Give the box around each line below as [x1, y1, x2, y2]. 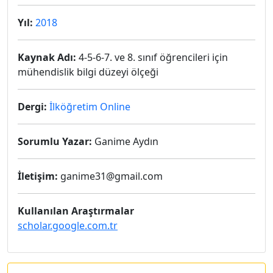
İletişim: [18, 169, 58, 183]
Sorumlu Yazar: [18, 135, 92, 148]
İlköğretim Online [49, 100, 130, 113]
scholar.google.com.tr [18, 219, 118, 232]
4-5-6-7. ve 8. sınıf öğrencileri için [76, 51, 228, 64]
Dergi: [18, 100, 47, 113]
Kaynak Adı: [18, 51, 76, 64]
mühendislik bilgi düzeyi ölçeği [18, 65, 158, 79]
